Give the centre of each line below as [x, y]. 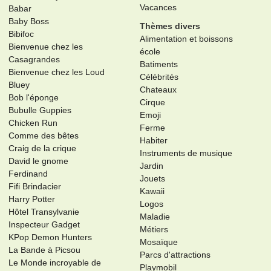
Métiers [154, 230]
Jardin [151, 166]
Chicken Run [33, 123]
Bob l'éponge [34, 98]
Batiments [158, 64]
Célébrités [159, 77]
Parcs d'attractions [175, 255]
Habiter [153, 141]
